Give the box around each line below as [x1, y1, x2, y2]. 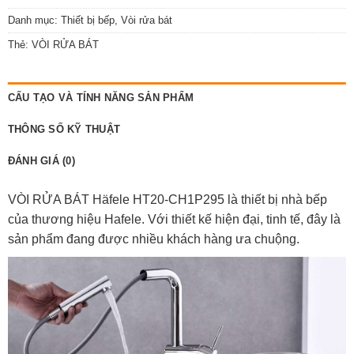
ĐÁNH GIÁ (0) [7, 155, 75, 168]
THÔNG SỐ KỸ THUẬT [7, 123, 121, 136]
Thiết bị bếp [60, 13, 115, 26]
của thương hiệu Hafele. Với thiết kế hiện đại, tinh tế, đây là [7, 213, 341, 227]
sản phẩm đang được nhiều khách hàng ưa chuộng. [7, 232, 303, 247]
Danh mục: [7, 13, 61, 26]
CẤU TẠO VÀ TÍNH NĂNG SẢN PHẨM [7, 92, 194, 104]
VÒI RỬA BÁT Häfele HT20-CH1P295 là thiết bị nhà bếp [7, 193, 327, 207]
